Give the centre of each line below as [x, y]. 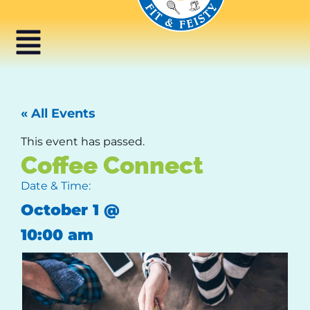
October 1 [60, 210]
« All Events [58, 113]
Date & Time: [56, 186]
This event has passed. [83, 142]
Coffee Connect [112, 165]
